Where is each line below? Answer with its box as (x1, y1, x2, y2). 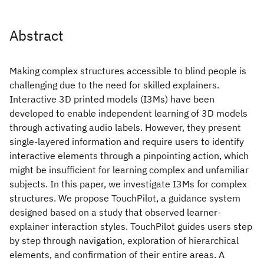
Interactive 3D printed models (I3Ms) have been (9, 93, 214, 105)
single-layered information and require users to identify (9, 136, 244, 147)
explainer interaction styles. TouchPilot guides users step (9, 220, 252, 232)
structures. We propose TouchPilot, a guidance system (9, 192, 240, 204)
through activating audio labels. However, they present (9, 121, 241, 133)
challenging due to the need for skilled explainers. (9, 79, 219, 91)
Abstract (9, 26, 63, 45)
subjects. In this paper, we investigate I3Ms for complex (9, 178, 247, 190)
